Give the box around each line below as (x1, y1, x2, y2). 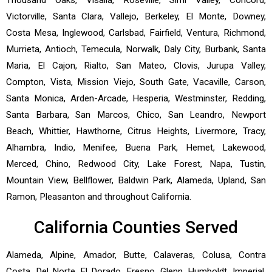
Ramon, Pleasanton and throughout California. (6, 191, 191, 202)
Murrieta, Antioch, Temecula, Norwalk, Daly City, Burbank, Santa (6, 43, 266, 55)
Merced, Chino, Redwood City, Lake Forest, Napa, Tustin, (6, 158, 266, 169)
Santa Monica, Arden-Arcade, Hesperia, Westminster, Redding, (6, 92, 266, 104)
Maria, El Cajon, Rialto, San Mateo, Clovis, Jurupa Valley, (6, 59, 266, 71)
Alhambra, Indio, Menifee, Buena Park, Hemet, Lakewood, (6, 141, 266, 153)
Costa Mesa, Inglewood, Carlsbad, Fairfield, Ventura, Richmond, (6, 27, 266, 38)
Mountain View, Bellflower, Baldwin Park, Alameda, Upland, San (6, 174, 266, 186)
